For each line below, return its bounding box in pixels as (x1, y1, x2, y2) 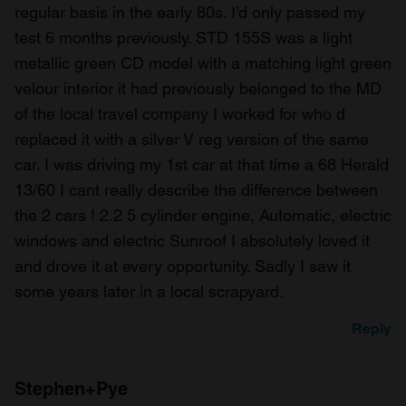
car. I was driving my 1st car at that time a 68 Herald (14, 154, 389, 174)
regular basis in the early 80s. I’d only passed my (14, 2, 365, 22)
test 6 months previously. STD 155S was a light (14, 27, 353, 47)
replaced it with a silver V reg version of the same (14, 129, 369, 149)
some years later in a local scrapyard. (14, 281, 284, 301)
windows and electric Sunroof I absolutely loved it (14, 230, 370, 250)
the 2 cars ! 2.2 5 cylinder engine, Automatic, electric (14, 205, 391, 225)
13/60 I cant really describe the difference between (14, 179, 378, 199)
